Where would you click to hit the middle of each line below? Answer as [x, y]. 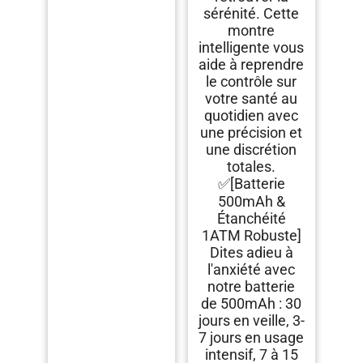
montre [252, 31]
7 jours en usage [252, 338]
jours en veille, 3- [251, 321]
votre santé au [252, 99]
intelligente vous [252, 48]
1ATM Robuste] [251, 236]
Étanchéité [251, 219]
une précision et [252, 133]
